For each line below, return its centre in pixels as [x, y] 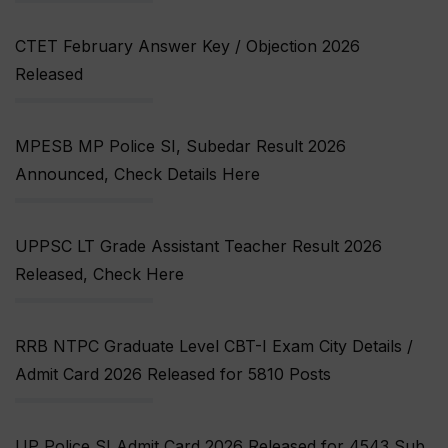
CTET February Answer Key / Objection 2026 [187, 46]
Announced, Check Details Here [137, 174]
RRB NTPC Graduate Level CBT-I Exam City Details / [214, 346]
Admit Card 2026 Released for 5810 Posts [173, 374]
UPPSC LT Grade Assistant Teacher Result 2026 [198, 246]
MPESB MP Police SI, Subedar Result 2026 [180, 146]
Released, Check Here [99, 274]
